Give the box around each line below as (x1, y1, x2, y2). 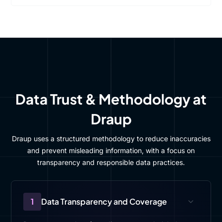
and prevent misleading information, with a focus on (27, 146, 195, 155)
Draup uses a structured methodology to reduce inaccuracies (11, 134, 211, 143)
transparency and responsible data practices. (37, 158, 185, 166)
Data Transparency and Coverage (41, 196, 167, 207)
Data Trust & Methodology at (15, 90, 207, 108)
